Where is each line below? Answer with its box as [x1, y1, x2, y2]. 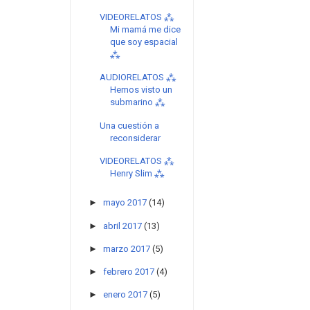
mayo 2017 [102, 197, 147, 208]
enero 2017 [102, 289, 147, 300]
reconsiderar [110, 132, 161, 143]
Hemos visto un [110, 84, 173, 95]
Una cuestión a [100, 120, 160, 131]
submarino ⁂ [110, 97, 166, 108]
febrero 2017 [102, 266, 154, 277]
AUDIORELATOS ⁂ [100, 72, 177, 83]
